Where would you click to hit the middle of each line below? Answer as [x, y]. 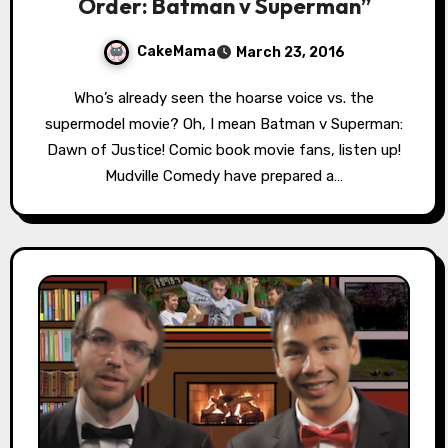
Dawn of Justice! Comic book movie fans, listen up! [224, 149]
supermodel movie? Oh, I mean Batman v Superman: [224, 123]
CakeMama [176, 51]
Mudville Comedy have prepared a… [224, 175]
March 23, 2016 [290, 52]
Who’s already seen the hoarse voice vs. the [80, 97]
